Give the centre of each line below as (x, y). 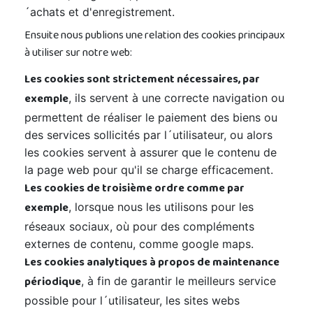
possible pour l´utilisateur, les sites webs (132, 300)
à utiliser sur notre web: (78, 54)
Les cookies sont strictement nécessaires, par (142, 80)
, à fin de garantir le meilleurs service (179, 281)
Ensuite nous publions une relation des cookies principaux (155, 36)
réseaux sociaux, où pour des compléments (139, 226)
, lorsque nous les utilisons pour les (161, 207)
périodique (53, 283)
